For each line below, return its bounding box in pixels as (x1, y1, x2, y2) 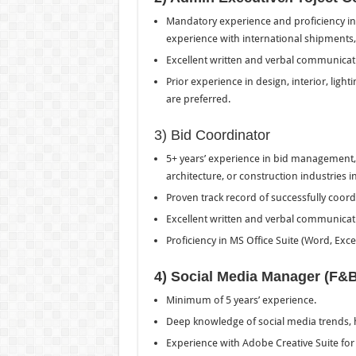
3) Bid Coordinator (153, 126, 270, 143)
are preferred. (165, 92, 230, 105)
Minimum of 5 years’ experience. (165, 293, 316, 306)
